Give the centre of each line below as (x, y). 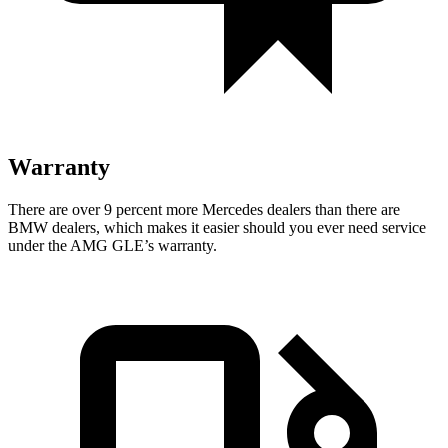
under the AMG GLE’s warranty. (112, 245)
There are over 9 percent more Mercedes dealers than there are (204, 209)
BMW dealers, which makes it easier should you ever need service (217, 227)
